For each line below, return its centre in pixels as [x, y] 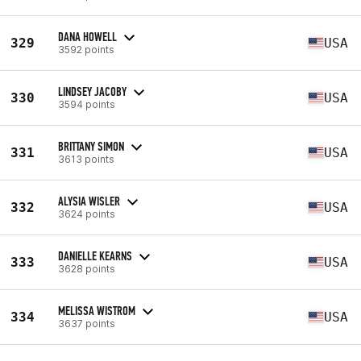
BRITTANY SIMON [91, 146]
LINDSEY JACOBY [92, 91]
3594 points [87, 104]
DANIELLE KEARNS [95, 255]
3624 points [87, 214]
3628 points [87, 268]
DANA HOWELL [87, 36]
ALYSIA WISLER [89, 201]
